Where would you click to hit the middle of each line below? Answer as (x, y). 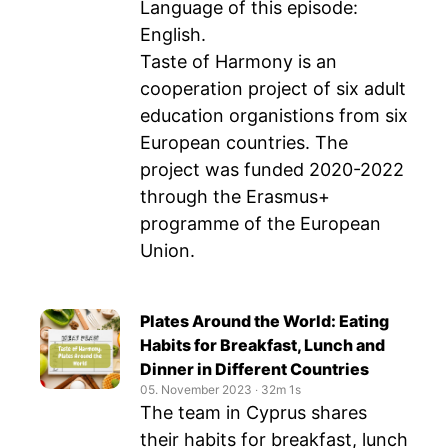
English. (173, 34)
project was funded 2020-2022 (272, 169)
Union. (167, 250)
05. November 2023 (196, 389)
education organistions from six (274, 115)
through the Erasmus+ (235, 196)
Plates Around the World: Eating (264, 321)
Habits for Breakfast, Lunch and (262, 345)
